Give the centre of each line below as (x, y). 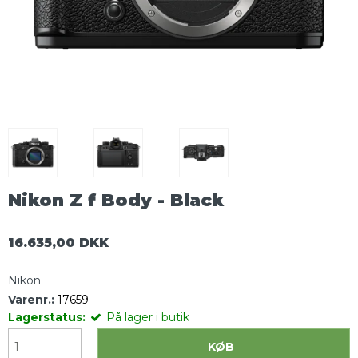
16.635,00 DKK (58, 242)
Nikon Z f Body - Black (116, 200)
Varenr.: (31, 299)
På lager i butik (148, 317)
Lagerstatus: (47, 317)
